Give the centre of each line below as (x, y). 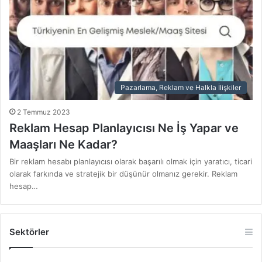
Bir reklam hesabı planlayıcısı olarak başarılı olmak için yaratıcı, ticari (131, 161)
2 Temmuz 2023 (44, 112)
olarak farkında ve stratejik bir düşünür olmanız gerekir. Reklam (123, 173)
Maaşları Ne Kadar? (63, 144)
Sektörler (29, 232)
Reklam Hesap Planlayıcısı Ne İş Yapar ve (124, 128)
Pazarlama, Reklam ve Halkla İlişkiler (181, 87)
